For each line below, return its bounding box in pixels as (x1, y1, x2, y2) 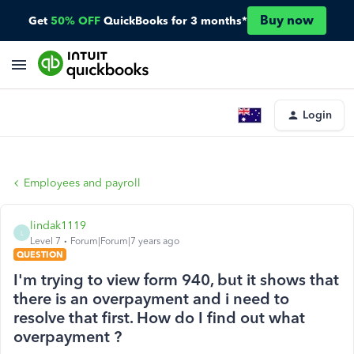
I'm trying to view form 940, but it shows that (13, 270, 339, 289)
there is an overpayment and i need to (13, 289, 289, 308)
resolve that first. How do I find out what (13, 308, 305, 327)
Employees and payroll (24, 176, 141, 190)
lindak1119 (30, 219, 86, 232)
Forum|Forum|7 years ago (70, 235, 179, 247)
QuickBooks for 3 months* (103, 13, 247, 28)
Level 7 (30, 235, 61, 247)
